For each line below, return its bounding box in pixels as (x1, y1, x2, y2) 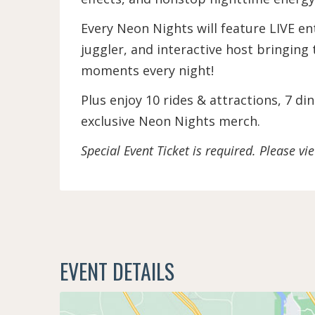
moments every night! (80, 62, 214, 79)
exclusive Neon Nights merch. (80, 112, 260, 129)
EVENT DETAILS (59, 255, 174, 287)
